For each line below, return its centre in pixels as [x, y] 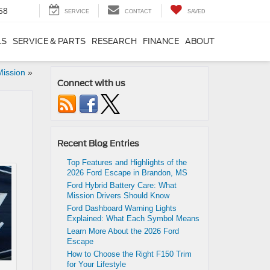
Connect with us [91, 83]
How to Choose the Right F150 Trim [129, 254]
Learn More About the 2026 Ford [123, 231]
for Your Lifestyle [97, 264]
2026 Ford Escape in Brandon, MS [128, 173]
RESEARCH [114, 42]
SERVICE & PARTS [49, 42]
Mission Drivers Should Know [118, 196]
